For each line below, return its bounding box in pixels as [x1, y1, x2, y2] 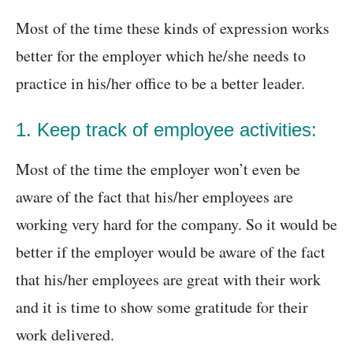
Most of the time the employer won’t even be [16, 158, 300, 180]
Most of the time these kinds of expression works [16, 17, 329, 39]
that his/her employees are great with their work [16, 269, 321, 291]
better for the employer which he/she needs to [16, 45, 306, 67]
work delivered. [16, 324, 114, 346]
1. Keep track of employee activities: [16, 119, 317, 141]
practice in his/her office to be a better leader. [16, 72, 305, 95]
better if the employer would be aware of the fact [16, 241, 325, 263]
